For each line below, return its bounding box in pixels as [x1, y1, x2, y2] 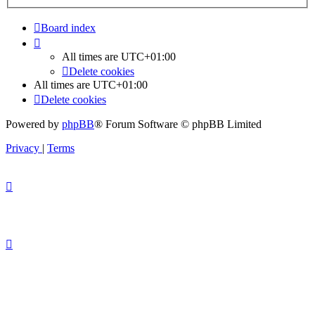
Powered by [6, 118, 62, 131]
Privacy [6, 142, 39, 155]
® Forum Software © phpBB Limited [94, 118, 262, 131]
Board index [41, 22, 96, 34]
